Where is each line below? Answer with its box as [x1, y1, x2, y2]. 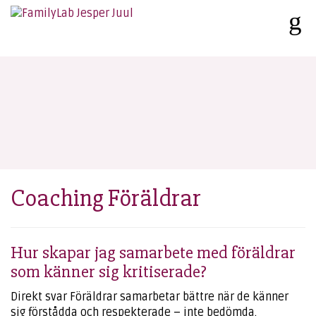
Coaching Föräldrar [11, 183, 201, 213]
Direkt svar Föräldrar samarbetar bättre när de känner [11, 290, 288, 304]
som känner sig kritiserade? [11, 261, 207, 282]
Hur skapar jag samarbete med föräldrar [11, 242, 296, 263]
